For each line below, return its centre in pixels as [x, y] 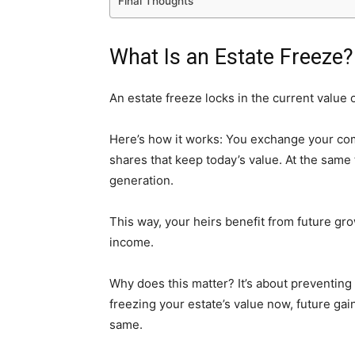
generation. [141, 180]
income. [132, 242]
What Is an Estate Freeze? [231, 57]
